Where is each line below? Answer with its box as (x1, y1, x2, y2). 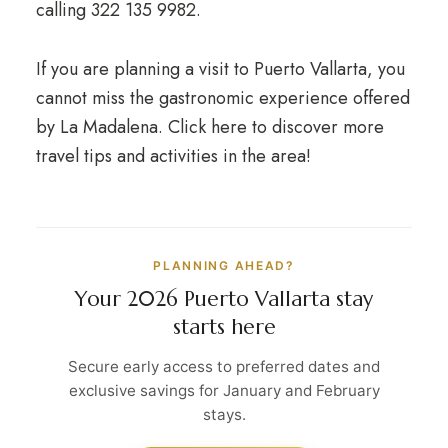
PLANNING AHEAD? (153, 258, 295, 273)
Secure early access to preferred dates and (68, 357, 380, 376)
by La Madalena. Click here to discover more (35, 114, 384, 140)
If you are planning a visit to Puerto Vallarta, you (35, 56, 405, 82)
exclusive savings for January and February (68, 381, 380, 400)
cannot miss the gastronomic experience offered (35, 85, 410, 111)
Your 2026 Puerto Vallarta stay (75, 286, 373, 312)
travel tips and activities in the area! (35, 143, 311, 169)
